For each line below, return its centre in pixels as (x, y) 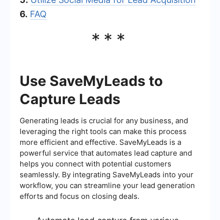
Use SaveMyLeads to (91, 81)
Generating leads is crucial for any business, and (104, 120)
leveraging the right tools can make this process (103, 131)
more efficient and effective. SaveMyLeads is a (100, 142)
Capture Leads (70, 99)
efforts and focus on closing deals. (80, 196)
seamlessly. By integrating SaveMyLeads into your (107, 174)
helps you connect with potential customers (96, 164)
